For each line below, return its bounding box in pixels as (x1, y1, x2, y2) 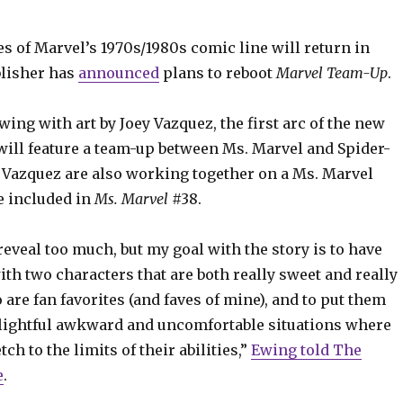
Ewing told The (250, 340, 362, 359)
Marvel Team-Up (275, 63, 388, 82)
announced (77, 63, 159, 82)
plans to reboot (158, 63, 276, 82)
